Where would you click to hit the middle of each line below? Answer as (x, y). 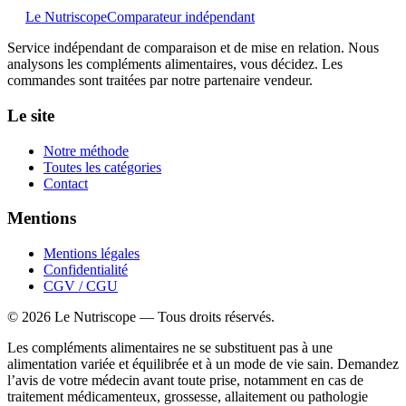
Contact (66, 183)
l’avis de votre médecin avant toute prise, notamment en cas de (185, 380)
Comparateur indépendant (181, 17)
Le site (31, 115)
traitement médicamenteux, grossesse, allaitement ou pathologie (188, 396)
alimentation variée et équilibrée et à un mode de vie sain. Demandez (203, 363)
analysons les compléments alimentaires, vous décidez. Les (175, 64)
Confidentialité (86, 269)
